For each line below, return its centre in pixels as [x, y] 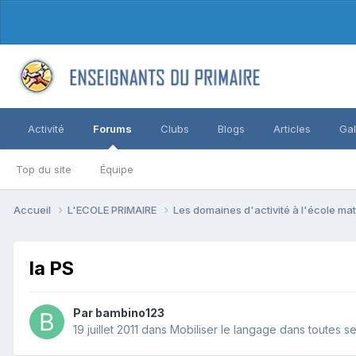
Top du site [44, 169]
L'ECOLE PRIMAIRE [113, 209]
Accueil [33, 209]
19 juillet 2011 [106, 330]
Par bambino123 [119, 313]
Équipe [117, 169]
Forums [112, 129]
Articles [292, 129]
